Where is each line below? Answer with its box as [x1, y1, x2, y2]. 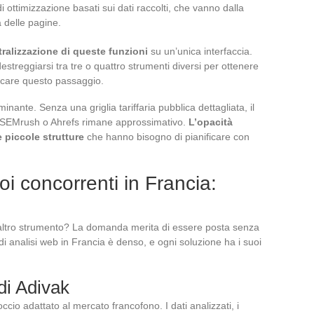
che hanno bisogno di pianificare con [84, 130, 250, 142]
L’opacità [189, 116, 233, 128]
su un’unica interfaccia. [148, 45, 252, 57]
